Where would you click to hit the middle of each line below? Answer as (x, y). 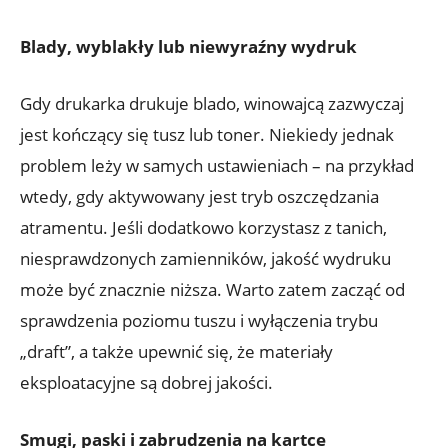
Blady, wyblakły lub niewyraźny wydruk (188, 47)
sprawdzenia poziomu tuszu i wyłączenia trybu (199, 321)
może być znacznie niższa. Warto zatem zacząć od (212, 290)
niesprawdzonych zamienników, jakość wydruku (205, 259)
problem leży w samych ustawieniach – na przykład (217, 166)
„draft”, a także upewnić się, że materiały (176, 352)
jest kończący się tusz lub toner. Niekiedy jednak (207, 135)
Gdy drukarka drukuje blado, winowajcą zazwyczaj (212, 104)
